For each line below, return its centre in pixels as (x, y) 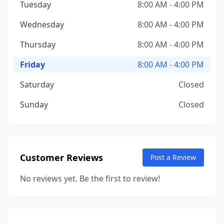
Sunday (34, 104)
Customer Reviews (61, 157)
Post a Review (173, 157)
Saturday (37, 84)
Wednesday (42, 24)
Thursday (38, 44)
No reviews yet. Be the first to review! (90, 178)
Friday (32, 64)
